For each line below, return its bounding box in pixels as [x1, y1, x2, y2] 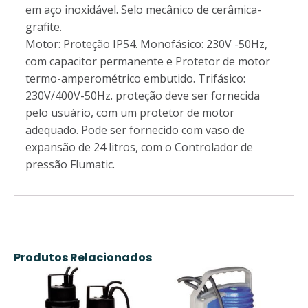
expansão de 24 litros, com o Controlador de [25, 139, 253, 155]
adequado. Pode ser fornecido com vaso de [25, 122, 245, 137]
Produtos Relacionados [14, 249, 152, 265]
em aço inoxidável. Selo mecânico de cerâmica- [25, 1, 261, 17]
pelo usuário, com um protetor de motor [25, 104, 234, 120]
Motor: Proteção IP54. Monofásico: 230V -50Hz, [25, 36, 267, 52]
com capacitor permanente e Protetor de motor [25, 53, 270, 69]
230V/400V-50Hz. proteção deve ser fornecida [25, 87, 260, 103]
